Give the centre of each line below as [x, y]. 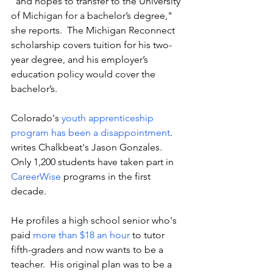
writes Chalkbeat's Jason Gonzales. [88, 147]
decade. [30, 191]
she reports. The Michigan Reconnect [94, 30]
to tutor [148, 235]
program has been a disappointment [90, 133]
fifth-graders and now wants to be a [88, 250]
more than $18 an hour [81, 235]
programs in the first [107, 176]
